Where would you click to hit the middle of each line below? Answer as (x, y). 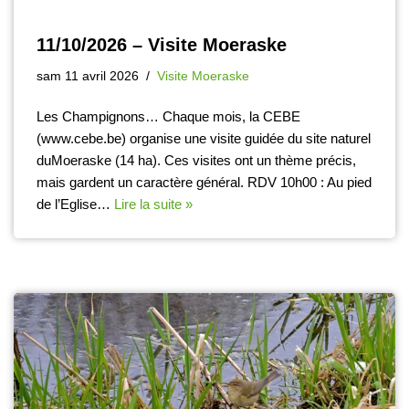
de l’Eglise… (75, 204)
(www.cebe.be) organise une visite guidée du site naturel (204, 138)
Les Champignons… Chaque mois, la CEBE (168, 116)
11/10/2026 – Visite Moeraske (162, 44)
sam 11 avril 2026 (88, 76)
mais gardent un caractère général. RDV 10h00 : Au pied (204, 182)
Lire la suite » (153, 204)
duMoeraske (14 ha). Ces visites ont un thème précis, (196, 160)
